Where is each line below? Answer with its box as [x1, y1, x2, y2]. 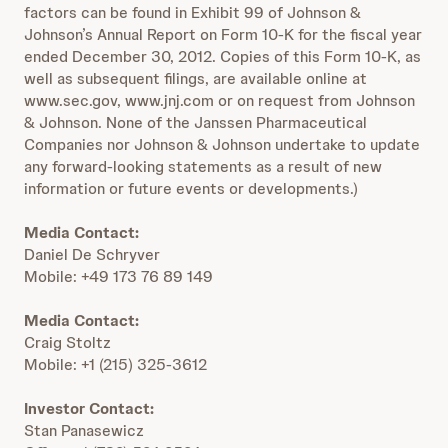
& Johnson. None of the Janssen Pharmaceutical [24, 112, 367, 133]
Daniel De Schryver [24, 244, 160, 265]
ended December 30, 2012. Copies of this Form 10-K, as [24, 46, 421, 67]
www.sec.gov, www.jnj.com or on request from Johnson [24, 90, 415, 111]
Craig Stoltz [24, 332, 111, 353]
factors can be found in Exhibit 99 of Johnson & [24, 2, 361, 23]
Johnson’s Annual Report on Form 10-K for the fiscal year [24, 24, 422, 45]
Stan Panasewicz [24, 420, 144, 441]
